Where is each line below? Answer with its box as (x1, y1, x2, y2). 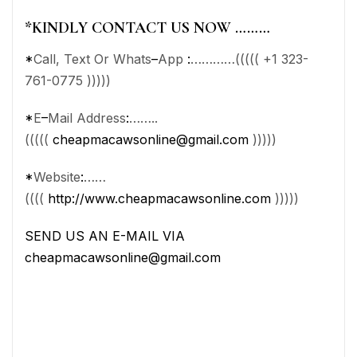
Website (33, 168, 80, 185)
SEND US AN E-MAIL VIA (25, 227, 185, 244)
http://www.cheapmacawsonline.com (48, 190, 271, 206)
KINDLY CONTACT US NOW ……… (32, 18, 270, 37)
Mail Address (48, 109, 126, 126)
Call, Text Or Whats (33, 50, 151, 67)
